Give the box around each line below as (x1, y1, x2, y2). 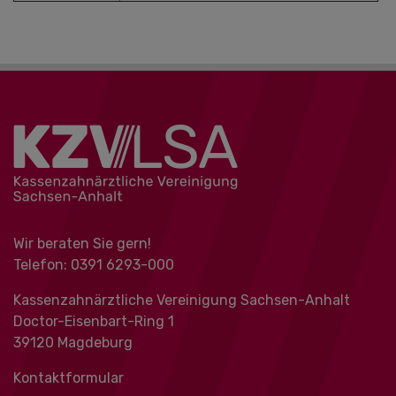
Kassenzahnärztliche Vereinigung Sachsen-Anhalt (13, 292, 350, 308)
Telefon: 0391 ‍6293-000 (13, 256, 174, 273)
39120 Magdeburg (13, 334, 133, 351)
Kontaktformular (13, 369, 124, 386)
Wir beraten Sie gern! (13, 235, 151, 252)
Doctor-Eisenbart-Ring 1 (13, 313, 174, 330)
